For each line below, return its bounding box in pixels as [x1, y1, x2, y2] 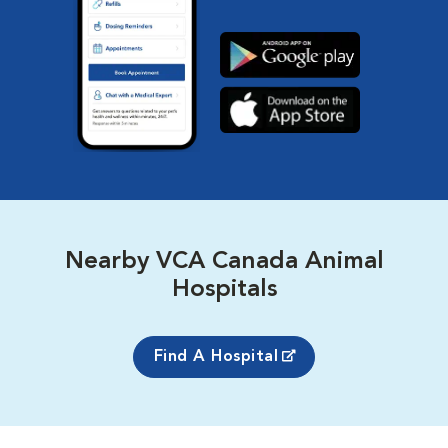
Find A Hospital [153, 349, 279, 366]
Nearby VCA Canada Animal [64, 250, 384, 275]
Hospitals [171, 278, 277, 303]
